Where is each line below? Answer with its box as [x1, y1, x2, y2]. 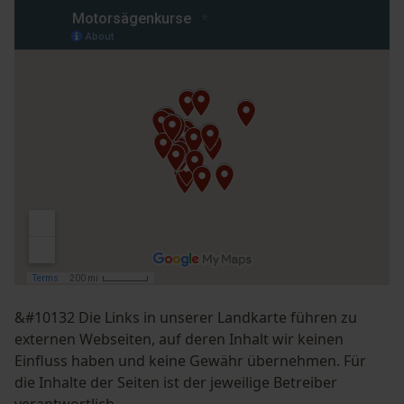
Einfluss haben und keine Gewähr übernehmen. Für [14, 351, 366, 371]
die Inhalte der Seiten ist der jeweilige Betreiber [14, 372, 337, 392]
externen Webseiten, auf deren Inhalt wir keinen [14, 329, 344, 349]
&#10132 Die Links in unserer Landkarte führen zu [14, 308, 357, 327]
